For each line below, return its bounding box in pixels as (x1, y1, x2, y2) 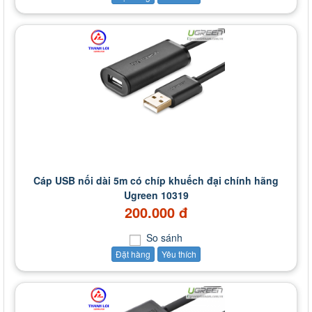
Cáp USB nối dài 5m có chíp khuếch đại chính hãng (33, 173, 279, 188)
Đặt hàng (116, 248, 150, 260)
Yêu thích (162, 248, 196, 260)
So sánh (143, 231, 182, 245)
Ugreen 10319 (123, 188, 189, 203)
